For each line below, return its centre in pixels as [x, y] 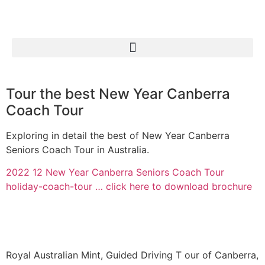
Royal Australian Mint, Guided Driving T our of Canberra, [132, 255]
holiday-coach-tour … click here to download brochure [129, 187]
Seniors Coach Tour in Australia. [77, 150]
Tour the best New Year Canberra [118, 94]
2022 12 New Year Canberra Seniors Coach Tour [115, 172]
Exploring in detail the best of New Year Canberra [118, 135]
